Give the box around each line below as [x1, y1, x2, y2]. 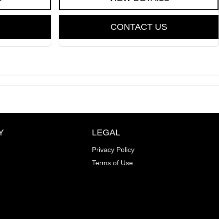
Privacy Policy [92, 146, 135, 154]
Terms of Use [92, 159, 133, 167]
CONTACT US [110, 22, 167, 32]
